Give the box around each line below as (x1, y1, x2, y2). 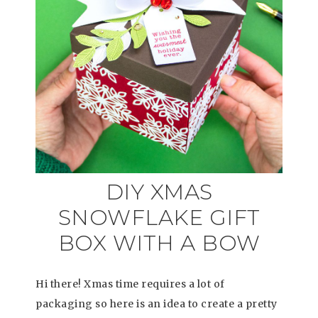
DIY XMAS (105, 179, 213, 205)
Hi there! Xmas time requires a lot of (35, 278, 225, 290)
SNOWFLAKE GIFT (57, 204, 261, 231)
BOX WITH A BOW (57, 230, 261, 256)
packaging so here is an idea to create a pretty (35, 297, 278, 310)
